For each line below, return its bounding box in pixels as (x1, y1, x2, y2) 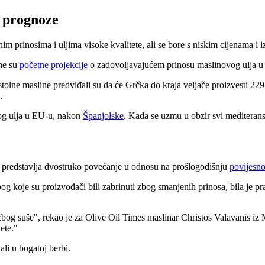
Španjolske (83, 110, 124, 121)
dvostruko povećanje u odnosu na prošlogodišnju (44, 161, 230, 172)
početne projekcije (20, 59, 88, 70)
